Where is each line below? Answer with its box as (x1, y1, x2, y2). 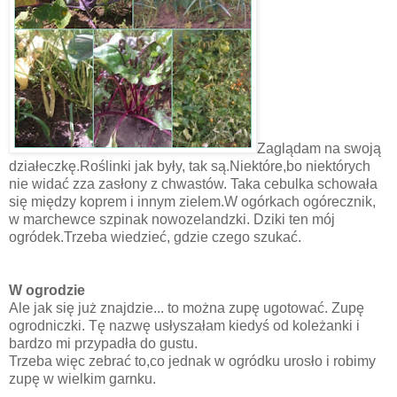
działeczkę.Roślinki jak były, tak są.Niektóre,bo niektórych (9, 158, 370, 174)
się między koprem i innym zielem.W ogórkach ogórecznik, (9, 193, 376, 209)
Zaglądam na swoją (257, 140, 381, 156)
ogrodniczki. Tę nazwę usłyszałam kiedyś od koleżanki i (9, 317, 360, 333)
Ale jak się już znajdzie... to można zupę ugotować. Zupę (9, 300, 364, 315)
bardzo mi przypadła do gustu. (9, 335, 201, 351)
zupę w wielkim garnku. (9, 370, 156, 386)
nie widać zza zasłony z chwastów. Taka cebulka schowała (9, 175, 378, 191)
